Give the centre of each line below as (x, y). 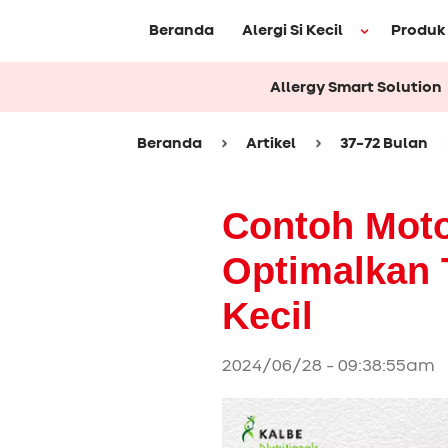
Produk (418, 30)
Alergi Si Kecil (292, 30)
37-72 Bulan (384, 143)
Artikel (271, 143)
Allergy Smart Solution (355, 87)
